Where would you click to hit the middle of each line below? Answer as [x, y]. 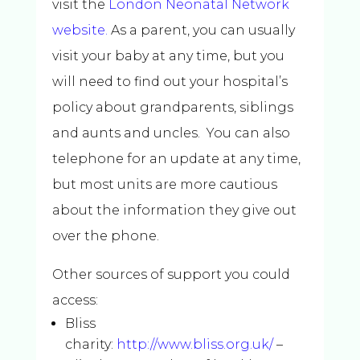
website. [80, 30]
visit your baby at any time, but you [168, 56]
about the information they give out [174, 210]
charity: [89, 344]
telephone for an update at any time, [176, 159]
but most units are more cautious [164, 184]
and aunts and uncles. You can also [171, 133]
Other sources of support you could [171, 274]
